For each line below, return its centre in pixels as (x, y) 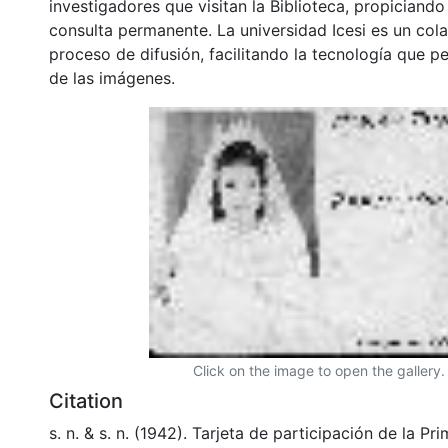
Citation (86, 400)
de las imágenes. (112, 77)
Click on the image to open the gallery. (319, 370)
